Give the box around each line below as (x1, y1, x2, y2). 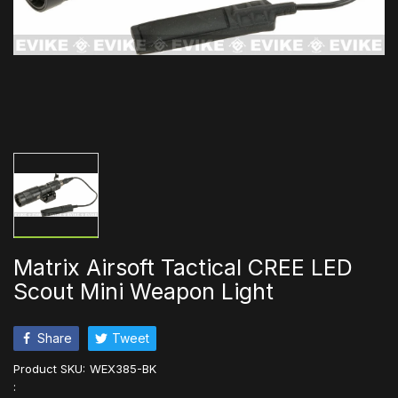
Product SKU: (13, 361, 85, 376)
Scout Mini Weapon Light (13, 277, 274, 305)
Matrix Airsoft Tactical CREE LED (13, 253, 353, 281)
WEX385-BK (90, 361, 156, 376)
